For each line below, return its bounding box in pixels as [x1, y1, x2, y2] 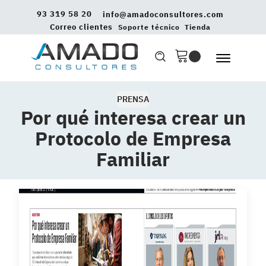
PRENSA [117, 94, 149, 105]
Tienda [185, 22, 211, 31]
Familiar [96, 147, 170, 172]
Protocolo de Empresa [35, 126, 231, 151]
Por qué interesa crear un [20, 105, 246, 131]
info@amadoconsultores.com [103, 9, 224, 20]
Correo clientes [49, 22, 113, 32]
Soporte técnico [118, 22, 180, 31]
